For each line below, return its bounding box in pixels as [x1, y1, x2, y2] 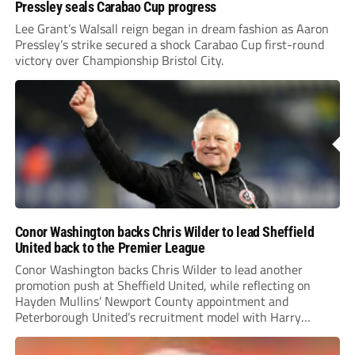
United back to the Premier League [14, 239, 205, 257]
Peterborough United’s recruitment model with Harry [14, 307, 301, 327]
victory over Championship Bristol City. [14, 51, 223, 71]
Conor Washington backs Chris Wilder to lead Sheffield [14, 223, 315, 241]
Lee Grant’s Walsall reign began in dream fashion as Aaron [14, 19, 329, 39]
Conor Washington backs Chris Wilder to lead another [14, 260, 303, 280]
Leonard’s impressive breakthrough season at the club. [14, 323, 308, 343]
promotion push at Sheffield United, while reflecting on [14, 276, 311, 296]
